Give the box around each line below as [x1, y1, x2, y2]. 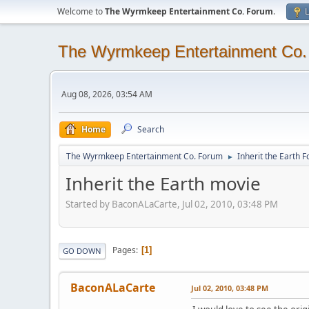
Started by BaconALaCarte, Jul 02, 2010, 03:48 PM [66, 197, 278, 210]
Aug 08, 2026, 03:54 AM [61, 88, 152, 100]
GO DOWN [63, 245, 101, 256]
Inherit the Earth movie [66, 171, 261, 196]
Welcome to [57, 6, 105, 17]
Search [137, 123, 164, 135]
